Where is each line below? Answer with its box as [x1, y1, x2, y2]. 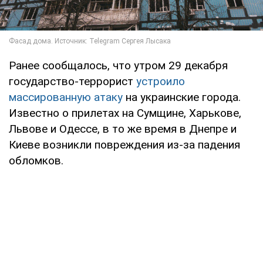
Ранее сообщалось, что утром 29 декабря [9, 59, 228, 73]
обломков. [9, 154, 63, 168]
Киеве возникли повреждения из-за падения [9, 138, 240, 152]
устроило [136, 75, 185, 89]
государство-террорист [9, 75, 136, 89]
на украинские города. [123, 90, 241, 104]
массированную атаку [9, 90, 123, 104]
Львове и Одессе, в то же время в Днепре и [9, 122, 237, 136]
